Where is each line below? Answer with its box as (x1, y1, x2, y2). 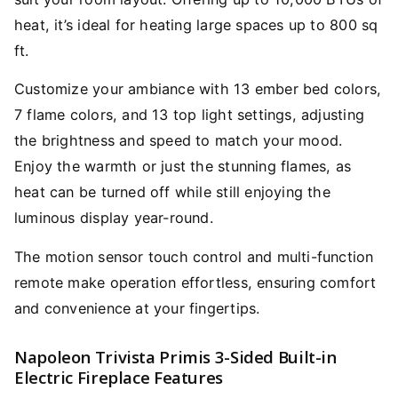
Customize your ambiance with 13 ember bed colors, (14, 80, 382, 99)
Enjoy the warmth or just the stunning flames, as (14, 157, 352, 176)
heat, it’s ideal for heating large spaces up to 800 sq (14, 16, 378, 35)
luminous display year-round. (14, 209, 213, 227)
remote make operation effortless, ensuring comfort (14, 273, 377, 291)
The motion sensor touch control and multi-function (14, 247, 374, 266)
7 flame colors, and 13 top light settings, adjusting (14, 106, 364, 124)
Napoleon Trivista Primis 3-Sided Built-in (14, 345, 337, 368)
